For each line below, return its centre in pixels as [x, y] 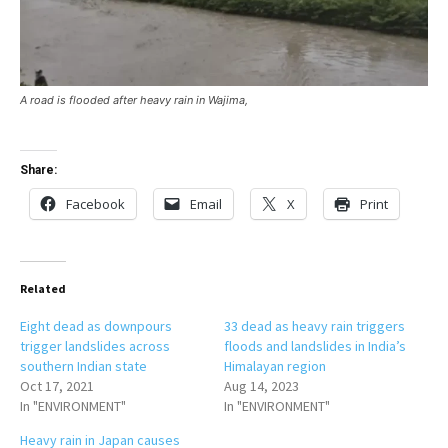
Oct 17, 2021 [57, 386]
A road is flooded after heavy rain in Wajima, [134, 100]
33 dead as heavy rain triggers [314, 326]
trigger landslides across [95, 346]
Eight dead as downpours [96, 326]
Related [43, 289]
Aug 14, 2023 [261, 386]
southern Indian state [83, 366]
